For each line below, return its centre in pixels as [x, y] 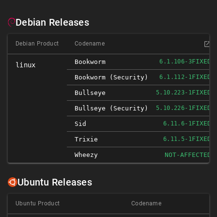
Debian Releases [52, 22]
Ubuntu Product [38, 203]
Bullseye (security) [111, 108]
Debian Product [37, 44]
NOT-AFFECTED [188, 155]
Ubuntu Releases [55, 182]
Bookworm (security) [111, 77]
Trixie [86, 139]
